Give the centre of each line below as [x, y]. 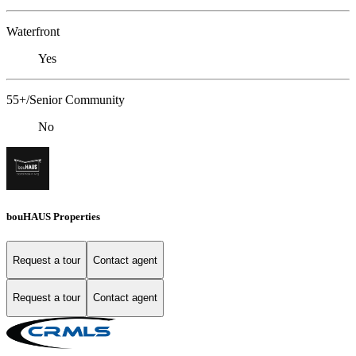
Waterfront [33, 31]
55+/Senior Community [66, 99]
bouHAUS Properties [53, 217]
